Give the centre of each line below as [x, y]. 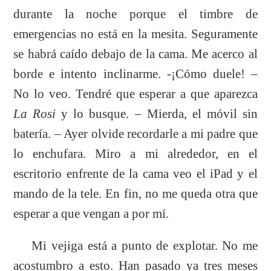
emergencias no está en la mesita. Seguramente [135, 34]
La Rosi [35, 113]
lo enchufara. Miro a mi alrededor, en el [135, 153]
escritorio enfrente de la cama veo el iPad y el [135, 173]
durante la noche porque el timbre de [135, 14]
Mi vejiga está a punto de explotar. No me [135, 245]
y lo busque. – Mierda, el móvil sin [157, 113]
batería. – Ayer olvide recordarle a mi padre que [135, 133]
